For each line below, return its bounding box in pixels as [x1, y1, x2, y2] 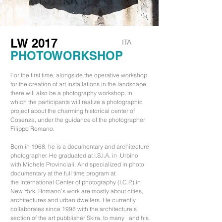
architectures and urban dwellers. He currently [10, 196, 136, 204]
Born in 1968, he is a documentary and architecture [10, 143, 149, 150]
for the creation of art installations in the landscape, [10, 80, 148, 88]
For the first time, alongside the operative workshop [10, 71, 147, 79]
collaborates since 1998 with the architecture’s [10, 205, 137, 213]
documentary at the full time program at [10, 169, 117, 177]
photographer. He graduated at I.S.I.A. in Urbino [10, 152, 138, 159]
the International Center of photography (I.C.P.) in [10, 178, 141, 186]
